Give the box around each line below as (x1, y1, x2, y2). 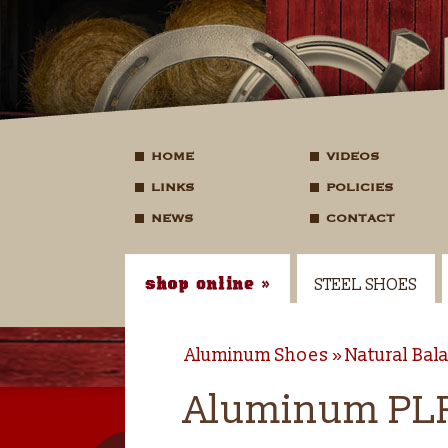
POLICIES (325, 180, 393, 194)
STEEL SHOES (314, 275, 417, 295)
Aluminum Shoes (184, 344, 329, 367)
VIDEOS (325, 149, 379, 163)
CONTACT (325, 211, 395, 225)
